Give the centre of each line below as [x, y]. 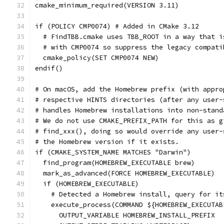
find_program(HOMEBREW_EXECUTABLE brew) [115, 163]
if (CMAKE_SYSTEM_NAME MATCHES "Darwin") [113, 152]
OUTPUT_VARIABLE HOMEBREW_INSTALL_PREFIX [125, 215]
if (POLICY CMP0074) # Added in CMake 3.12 [117, 26]
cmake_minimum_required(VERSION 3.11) [107, 5]
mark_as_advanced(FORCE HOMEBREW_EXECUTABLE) [125, 173]
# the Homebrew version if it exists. [107, 142]
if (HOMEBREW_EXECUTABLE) [87, 184]
